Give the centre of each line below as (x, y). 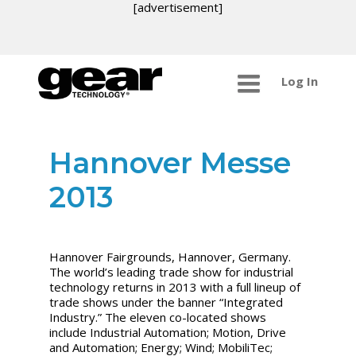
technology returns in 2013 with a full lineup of (175, 286)
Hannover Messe (170, 163)
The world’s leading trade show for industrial (172, 271)
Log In (299, 81)
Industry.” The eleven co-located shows (158, 317)
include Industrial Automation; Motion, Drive (168, 332)
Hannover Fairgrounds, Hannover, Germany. (170, 256)
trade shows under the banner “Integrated (166, 302)
